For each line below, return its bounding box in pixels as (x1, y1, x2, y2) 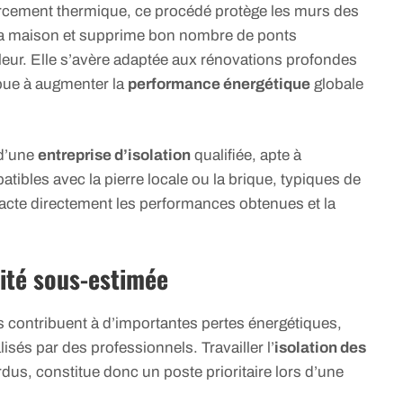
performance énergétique (128, 75, 310, 93)
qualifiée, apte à (191, 147, 301, 165)
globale (310, 75, 363, 93)
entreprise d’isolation (38, 147, 191, 165)
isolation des (274, 338, 366, 356)
